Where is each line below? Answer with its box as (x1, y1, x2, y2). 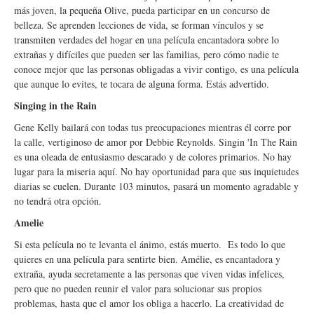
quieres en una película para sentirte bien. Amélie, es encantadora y (14, 252, 280, 266)
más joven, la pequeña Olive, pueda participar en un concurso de (14, 4, 270, 17)
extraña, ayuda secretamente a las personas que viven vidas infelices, (14, 267, 285, 280)
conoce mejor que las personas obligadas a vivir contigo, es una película (14, 62, 299, 76)
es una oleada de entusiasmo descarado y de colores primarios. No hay (14, 150, 292, 163)
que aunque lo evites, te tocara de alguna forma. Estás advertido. (14, 77, 273, 90)
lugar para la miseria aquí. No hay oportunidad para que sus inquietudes (14, 165, 299, 178)
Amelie (14, 215, 43, 230)
